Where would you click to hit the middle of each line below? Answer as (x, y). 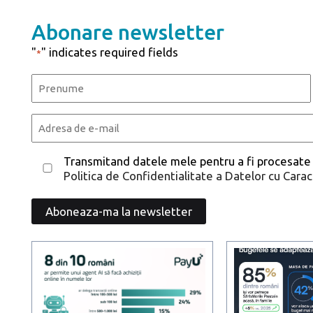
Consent (53, 160)
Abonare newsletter (128, 32)
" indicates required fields (110, 52)
